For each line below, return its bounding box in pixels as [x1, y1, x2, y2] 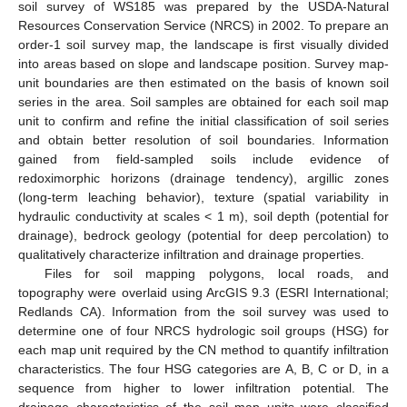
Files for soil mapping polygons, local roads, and [44, 266, 389, 282]
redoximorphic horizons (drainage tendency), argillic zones [18, 171, 389, 186]
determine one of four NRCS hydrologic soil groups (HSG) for [18, 323, 389, 339]
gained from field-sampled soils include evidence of [18, 152, 389, 167]
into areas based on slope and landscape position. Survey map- [18, 56, 389, 72]
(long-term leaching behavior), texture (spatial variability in [18, 190, 389, 205]
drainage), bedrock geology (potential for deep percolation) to [18, 228, 389, 243]
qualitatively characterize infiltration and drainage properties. [18, 247, 364, 263]
